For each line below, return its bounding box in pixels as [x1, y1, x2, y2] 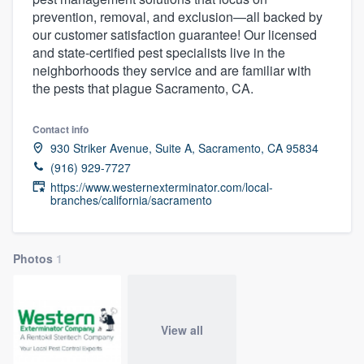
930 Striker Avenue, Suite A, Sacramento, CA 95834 [50, 139, 318, 156]
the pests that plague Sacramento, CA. [32, 78, 253, 97]
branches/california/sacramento [50, 191, 212, 208]
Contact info [32, 121, 89, 136]
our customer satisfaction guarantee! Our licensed [32, 24, 317, 44]
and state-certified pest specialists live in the [32, 42, 285, 62]
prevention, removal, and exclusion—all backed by [32, 6, 323, 26]
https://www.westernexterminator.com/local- [50, 178, 273, 195]
